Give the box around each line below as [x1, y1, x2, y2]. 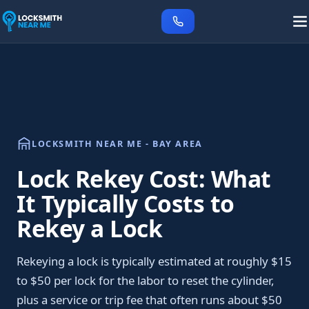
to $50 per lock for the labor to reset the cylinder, [17, 272, 275, 288]
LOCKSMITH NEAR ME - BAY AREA [32, 137, 203, 150]
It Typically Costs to [17, 188, 235, 219]
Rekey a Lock [17, 212, 162, 244]
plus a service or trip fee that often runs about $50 [17, 292, 282, 308]
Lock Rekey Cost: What [17, 163, 271, 195]
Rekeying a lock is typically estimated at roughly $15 [17, 253, 292, 269]
